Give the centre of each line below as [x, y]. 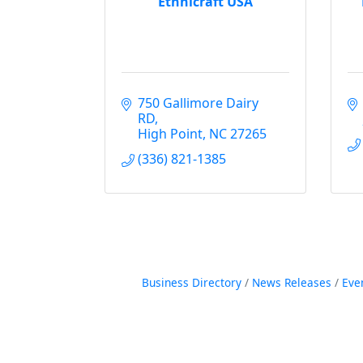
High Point [170, 134]
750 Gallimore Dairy [198, 103]
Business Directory [191, 282]
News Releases [291, 282]
